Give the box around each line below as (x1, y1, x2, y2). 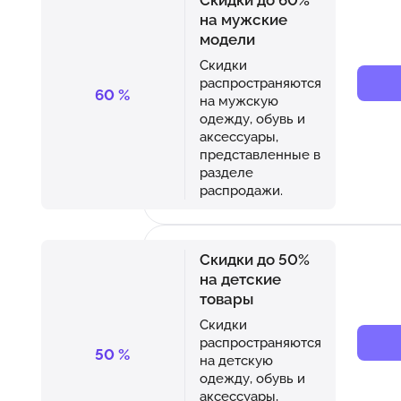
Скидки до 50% (199, 250, 310, 269)
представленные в (199, 146, 320, 162)
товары (199, 289, 253, 308)
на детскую (199, 352, 273, 368)
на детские (199, 269, 281, 288)
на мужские (199, 10, 287, 29)
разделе (199, 164, 253, 180)
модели (199, 30, 255, 48)
